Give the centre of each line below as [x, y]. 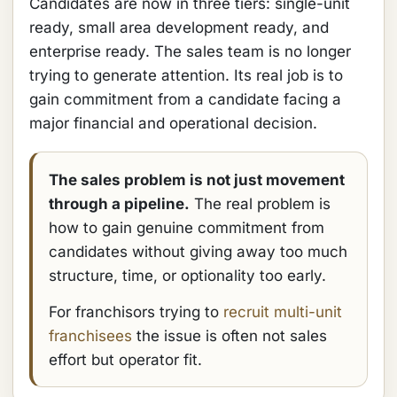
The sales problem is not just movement [197, 180]
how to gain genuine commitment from [187, 228]
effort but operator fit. [125, 360]
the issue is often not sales [230, 336]
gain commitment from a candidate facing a [185, 99]
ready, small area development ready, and [179, 27]
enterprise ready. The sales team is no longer [190, 51]
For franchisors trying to [136, 312]
